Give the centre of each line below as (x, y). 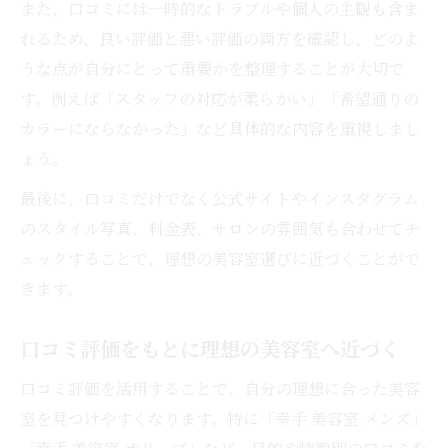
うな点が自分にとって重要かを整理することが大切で (212, 68)
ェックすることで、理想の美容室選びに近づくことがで (220, 258)
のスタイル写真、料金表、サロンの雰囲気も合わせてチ (220, 228)
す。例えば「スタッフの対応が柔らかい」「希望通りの (219, 98)
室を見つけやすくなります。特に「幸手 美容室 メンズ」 (223, 418)
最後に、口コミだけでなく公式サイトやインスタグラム (219, 198)
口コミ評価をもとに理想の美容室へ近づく (210, 348)
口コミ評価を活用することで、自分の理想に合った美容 (220, 388)
